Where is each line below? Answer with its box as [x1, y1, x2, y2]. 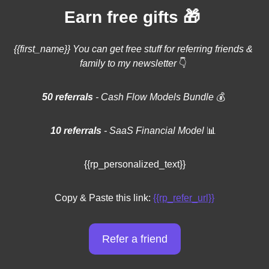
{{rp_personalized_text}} [83, 159, 186, 169]
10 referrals [50, 125, 101, 136]
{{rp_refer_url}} [153, 192, 214, 203]
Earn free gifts [64, 7, 183, 26]
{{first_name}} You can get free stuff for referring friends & [14, 43, 253, 54]
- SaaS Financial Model [101, 125, 207, 136]
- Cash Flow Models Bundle [95, 91, 216, 102]
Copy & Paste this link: [55, 192, 153, 203]
